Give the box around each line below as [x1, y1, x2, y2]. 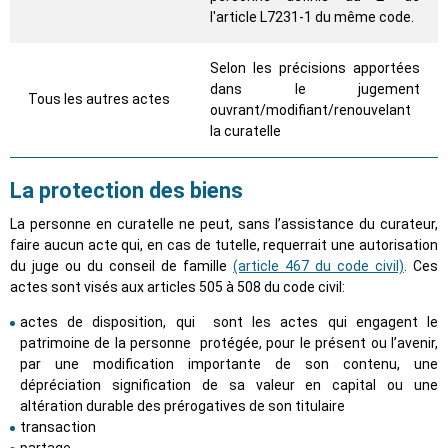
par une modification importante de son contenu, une [20, 356, 438, 373]
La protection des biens [10, 178, 243, 204]
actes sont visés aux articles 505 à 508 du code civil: [10, 279, 345, 296]
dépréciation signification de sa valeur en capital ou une [20, 377, 438, 394]
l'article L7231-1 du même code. [210, 9, 414, 26]
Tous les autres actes [28, 91, 170, 108]
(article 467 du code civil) [233, 258, 404, 275]
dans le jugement [210, 81, 420, 98]
